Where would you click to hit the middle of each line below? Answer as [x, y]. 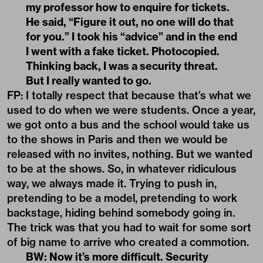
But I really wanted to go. [89, 80]
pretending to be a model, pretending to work [122, 198]
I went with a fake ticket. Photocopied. [123, 51]
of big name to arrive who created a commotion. [128, 242]
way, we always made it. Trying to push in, [112, 183]
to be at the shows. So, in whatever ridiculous [122, 168]
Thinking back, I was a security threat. [122, 66]
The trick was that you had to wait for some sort [129, 227]
